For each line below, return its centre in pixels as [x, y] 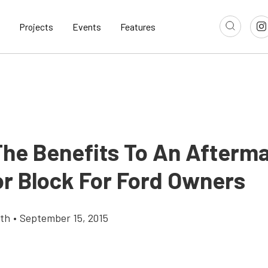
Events [87, 27]
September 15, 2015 [64, 218]
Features [138, 27]
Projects [36, 27]
